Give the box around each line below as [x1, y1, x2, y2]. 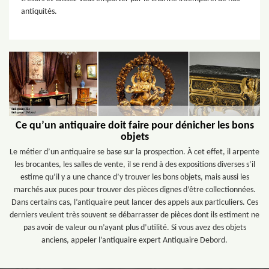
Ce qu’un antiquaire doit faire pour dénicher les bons [15, 120, 254, 132]
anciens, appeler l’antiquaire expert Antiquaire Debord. [41, 236, 228, 246]
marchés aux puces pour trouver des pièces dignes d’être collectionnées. [13, 186, 256, 195]
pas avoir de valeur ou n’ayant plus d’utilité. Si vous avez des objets [23, 223, 246, 233]
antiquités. [21, 7, 57, 16]
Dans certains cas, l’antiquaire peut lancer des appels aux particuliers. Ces [11, 198, 258, 208]
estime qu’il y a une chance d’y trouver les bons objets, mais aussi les [20, 173, 249, 183]
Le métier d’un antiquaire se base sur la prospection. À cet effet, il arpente [10, 148, 259, 157]
